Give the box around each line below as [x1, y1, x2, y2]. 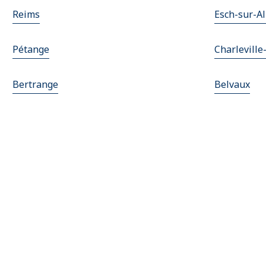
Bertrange [12, 78, 59, 91]
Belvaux [214, 78, 250, 91]
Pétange [12, 43, 50, 56]
